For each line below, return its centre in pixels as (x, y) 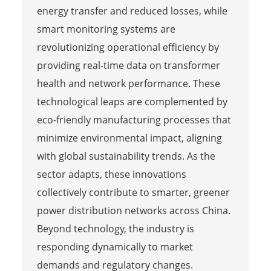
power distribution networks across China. (133, 210)
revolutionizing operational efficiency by (128, 47)
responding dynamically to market (115, 247)
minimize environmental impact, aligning (129, 138)
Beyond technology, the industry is (115, 228)
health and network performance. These (128, 83)
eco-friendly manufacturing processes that (134, 119)
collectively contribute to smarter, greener (133, 192)
